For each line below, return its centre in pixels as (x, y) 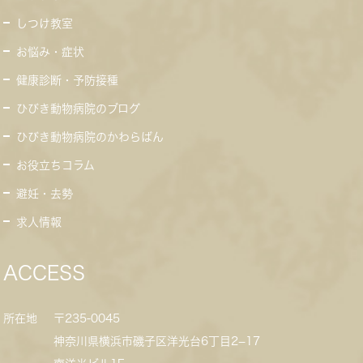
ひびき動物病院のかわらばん (90, 137)
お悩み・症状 (51, 52)
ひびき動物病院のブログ (79, 109)
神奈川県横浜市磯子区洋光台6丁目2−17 (157, 342)
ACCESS (45, 273)
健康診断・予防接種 (68, 81)
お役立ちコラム (56, 166)
